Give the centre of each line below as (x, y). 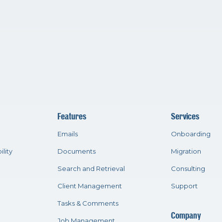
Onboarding (191, 134)
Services (185, 116)
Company (186, 215)
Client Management (89, 186)
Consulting (188, 168)
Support (184, 186)
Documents (76, 151)
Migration (186, 151)
